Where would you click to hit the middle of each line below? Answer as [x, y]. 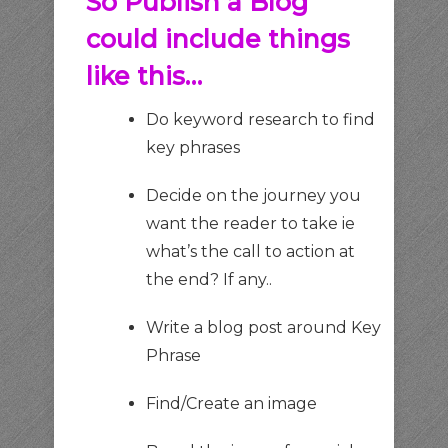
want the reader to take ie [250, 223]
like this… [144, 75]
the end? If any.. [209, 279]
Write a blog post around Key [263, 327]
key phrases [193, 147]
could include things [218, 38]
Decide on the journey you [253, 195]
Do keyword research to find [260, 119]
